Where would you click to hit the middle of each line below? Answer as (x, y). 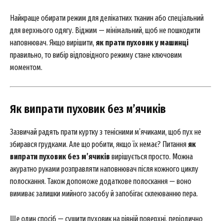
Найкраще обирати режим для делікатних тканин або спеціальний (107, 18)
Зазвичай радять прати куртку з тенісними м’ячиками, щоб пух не (106, 132)
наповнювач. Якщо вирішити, (53, 43)
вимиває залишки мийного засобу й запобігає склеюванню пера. (104, 194)
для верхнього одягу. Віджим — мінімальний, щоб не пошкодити (105, 30)
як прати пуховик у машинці (142, 43)
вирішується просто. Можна (151, 157)
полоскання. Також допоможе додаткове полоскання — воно (101, 181)
